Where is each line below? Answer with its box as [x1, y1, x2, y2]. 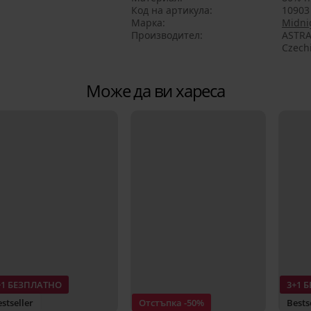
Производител [131, 28, 200, 42]
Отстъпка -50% [138, 296, 204, 310]
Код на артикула [131, 3, 210, 17]
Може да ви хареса [86, 79, 225, 102]
